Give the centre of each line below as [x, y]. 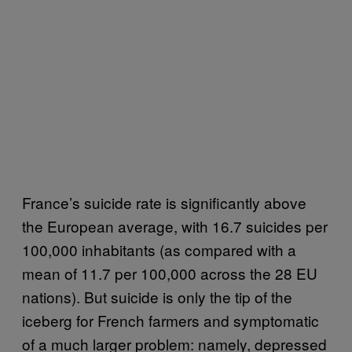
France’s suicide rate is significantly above [164, 202]
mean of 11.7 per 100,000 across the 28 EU [170, 273]
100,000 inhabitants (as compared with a [159, 249]
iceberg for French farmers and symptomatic [170, 320]
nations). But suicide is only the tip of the [157, 296]
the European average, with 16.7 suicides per [175, 225]
